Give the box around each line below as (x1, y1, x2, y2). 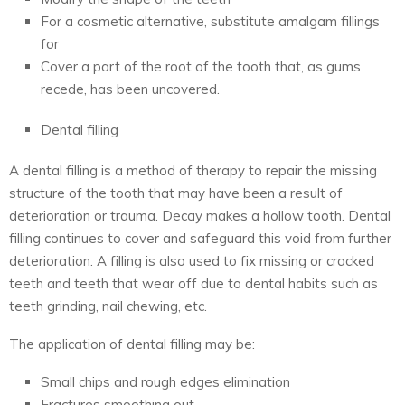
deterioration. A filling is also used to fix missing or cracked (9, 251, 374, 269)
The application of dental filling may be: (9, 334, 255, 353)
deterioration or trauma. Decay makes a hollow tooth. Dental (9, 206, 391, 224)
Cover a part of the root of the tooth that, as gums (41, 57, 361, 75)
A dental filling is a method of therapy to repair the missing (9, 161, 377, 179)
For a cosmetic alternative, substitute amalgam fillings (41, 12, 380, 30)
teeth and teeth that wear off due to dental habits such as (9, 274, 378, 292)
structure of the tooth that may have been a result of (9, 184, 343, 202)
